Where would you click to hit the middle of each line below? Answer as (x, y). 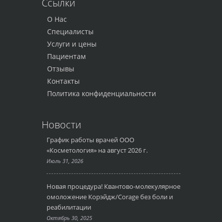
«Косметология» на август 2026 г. (97, 150)
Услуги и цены (72, 44)
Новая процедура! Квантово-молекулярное (113, 186)
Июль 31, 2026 (65, 161)
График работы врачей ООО (90, 140)
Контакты (63, 81)
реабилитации (69, 207)
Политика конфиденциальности (102, 93)
